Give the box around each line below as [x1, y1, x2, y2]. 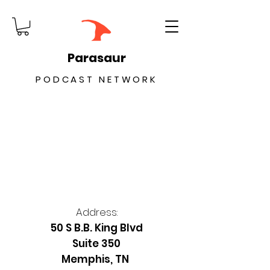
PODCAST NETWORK [36, 73, 157, 86]
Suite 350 [72, 236, 121, 251]
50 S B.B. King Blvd [50, 221, 143, 236]
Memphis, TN [61, 252, 131, 267]
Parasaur [67, 49, 126, 67]
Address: [75, 205, 118, 220]
